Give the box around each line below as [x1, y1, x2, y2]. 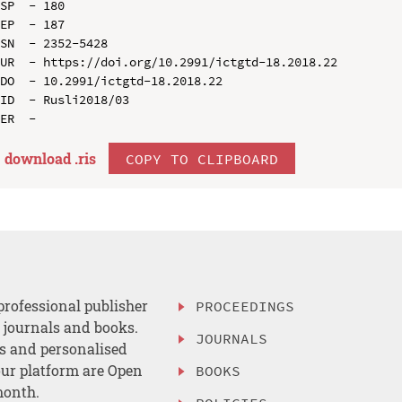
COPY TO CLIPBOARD [125, 149, 278, 168]
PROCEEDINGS [196, 297, 295, 316]
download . [4, 148, 78, 168]
